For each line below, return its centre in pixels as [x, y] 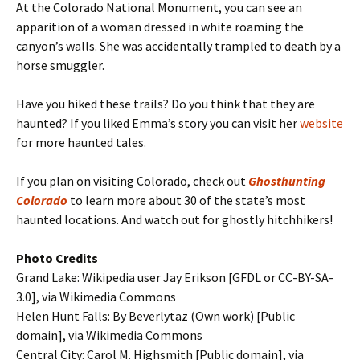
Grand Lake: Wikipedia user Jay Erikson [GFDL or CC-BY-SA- [175, 277]
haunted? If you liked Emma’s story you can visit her [158, 123]
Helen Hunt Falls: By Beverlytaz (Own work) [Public [155, 316]
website [321, 123]
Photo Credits [57, 258]
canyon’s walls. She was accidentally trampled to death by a [178, 46]
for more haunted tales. [81, 142]
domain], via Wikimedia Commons [109, 335]
